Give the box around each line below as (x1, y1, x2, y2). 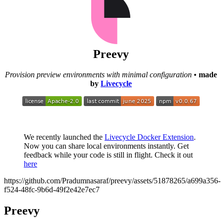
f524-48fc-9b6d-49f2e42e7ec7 (4, 185, 100, 194)
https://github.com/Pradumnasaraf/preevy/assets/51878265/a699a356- (4, 176, 221, 185)
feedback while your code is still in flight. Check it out (24, 151, 193, 160)
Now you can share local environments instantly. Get (24, 142, 189, 151)
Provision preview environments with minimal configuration (5, 70, 192, 79)
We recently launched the (24, 133, 105, 142)
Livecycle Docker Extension (105, 133, 194, 142)
